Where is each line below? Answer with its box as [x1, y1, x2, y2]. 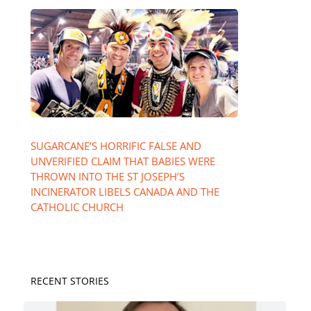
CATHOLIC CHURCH [30, 200, 124, 215]
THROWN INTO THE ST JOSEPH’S [30, 169, 185, 184]
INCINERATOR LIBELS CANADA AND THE [30, 185, 219, 199]
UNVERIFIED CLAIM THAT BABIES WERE [30, 154, 215, 169]
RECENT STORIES [30, 274, 109, 288]
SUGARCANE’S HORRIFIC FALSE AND [30, 139, 201, 153]
